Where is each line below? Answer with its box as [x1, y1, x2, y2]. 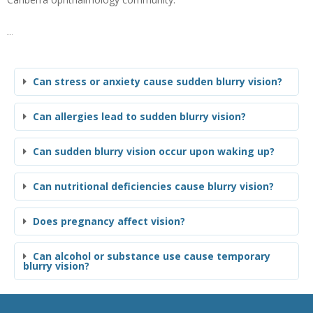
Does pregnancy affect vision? [33, 214, 185, 228]
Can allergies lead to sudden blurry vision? [33, 109, 246, 123]
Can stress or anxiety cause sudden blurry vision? [33, 74, 282, 88]
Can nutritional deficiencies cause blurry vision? [33, 179, 274, 193]
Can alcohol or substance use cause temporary [33, 249, 270, 263]
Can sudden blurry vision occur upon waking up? [33, 144, 275, 158]
